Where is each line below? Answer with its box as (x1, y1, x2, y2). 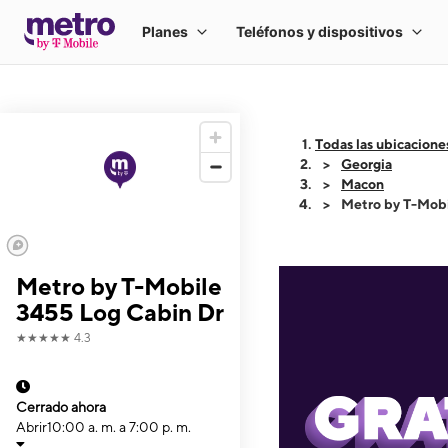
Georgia (341, 156, 392, 172)
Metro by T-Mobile (16, 272, 222, 300)
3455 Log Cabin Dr (16, 298, 224, 326)
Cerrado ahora (16, 399, 106, 415)
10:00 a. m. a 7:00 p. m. (47, 419, 191, 435)
